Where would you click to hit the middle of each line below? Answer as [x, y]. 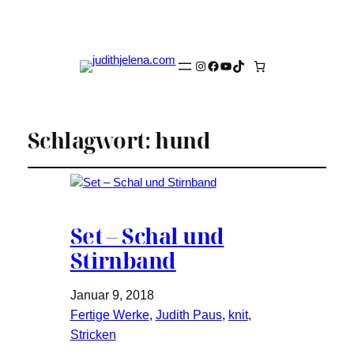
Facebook [235, 65]
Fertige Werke [109, 315]
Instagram [222, 65]
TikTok [250, 65]
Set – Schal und [147, 236]
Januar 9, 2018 [112, 296]
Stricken [93, 335]
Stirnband [123, 261]
